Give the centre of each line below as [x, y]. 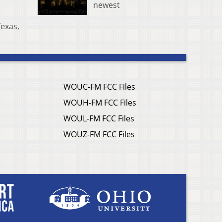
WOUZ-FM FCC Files [99, 135]
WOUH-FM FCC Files [100, 103]
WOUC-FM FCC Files [99, 87]
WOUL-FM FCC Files [99, 119]
